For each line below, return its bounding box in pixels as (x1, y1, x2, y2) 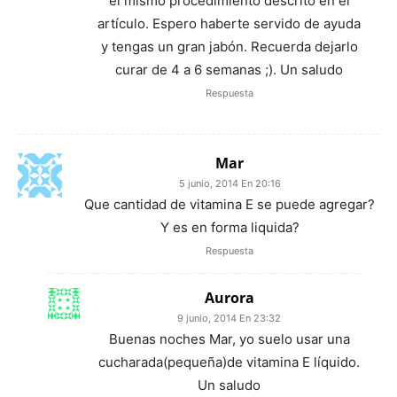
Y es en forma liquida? (160, 218, 300, 236)
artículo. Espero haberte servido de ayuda (97, 14, 361, 32)
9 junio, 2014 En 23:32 (177, 311, 281, 324)
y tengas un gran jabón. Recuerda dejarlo (100, 37, 358, 55)
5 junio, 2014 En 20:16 (178, 176, 281, 190)
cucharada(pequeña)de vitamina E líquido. (98, 353, 360, 370)
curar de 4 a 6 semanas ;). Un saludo (115, 60, 343, 78)
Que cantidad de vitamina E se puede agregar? (84, 195, 375, 213)
